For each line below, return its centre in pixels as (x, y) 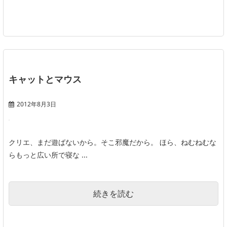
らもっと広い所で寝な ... (48, 155)
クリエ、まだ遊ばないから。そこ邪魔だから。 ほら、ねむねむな (112, 142)
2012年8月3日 (36, 104)
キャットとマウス (45, 79)
